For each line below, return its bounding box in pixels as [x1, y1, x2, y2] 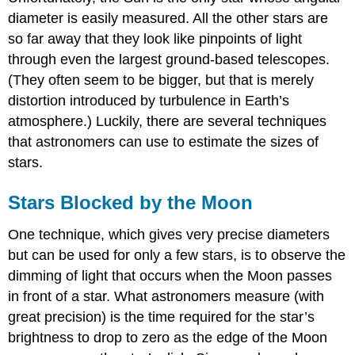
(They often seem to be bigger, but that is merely [8, 71, 315, 88]
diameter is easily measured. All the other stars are [8, 10, 329, 26]
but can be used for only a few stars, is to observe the [8, 246, 346, 263]
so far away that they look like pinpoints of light [8, 30, 303, 47]
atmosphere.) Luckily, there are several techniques [8, 113, 327, 129]
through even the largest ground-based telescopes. [8, 51, 330, 67]
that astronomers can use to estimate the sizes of [8, 133, 319, 150]
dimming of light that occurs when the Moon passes [8, 267, 333, 284]
